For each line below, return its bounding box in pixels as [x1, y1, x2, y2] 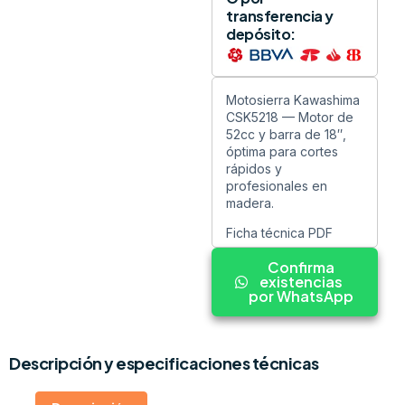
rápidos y [226, 160, 282, 176]
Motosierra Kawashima [226, 91, 360, 108]
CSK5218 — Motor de [226, 108, 353, 125]
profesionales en [226, 177, 327, 193]
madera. [226, 194, 274, 211]
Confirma [268, 258, 334, 278]
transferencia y [226, 6, 334, 26]
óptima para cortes [226, 143, 338, 159]
